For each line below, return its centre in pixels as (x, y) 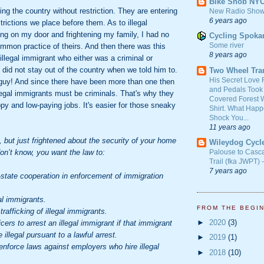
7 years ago (228, 170)
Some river (227, 46)
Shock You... (229, 118)
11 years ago (230, 127)
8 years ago (228, 55)
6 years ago (228, 20)
